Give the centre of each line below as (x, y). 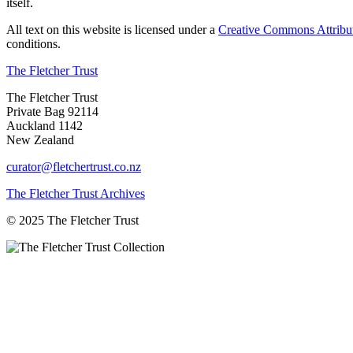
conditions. (33, 43)
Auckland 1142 (45, 125)
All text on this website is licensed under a (112, 29)
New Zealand (40, 139)
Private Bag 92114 (52, 111)
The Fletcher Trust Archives (76, 193)
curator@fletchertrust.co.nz (74, 166)
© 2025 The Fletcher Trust (72, 220)
